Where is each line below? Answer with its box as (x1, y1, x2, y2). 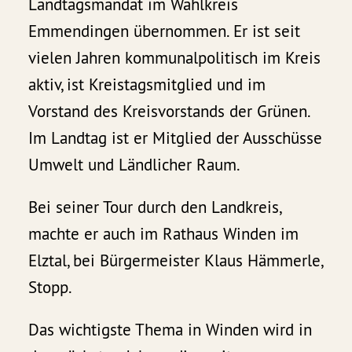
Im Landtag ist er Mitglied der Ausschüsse (28, 127, 323, 149)
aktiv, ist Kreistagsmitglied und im (28, 74, 266, 96)
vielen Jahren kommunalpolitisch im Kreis (28, 47, 321, 69)
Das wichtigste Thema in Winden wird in (28, 319, 313, 341)
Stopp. (28, 277, 73, 299)
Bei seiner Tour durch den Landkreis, (28, 196, 281, 218)
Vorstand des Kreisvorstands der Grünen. (28, 101, 310, 123)
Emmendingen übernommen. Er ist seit (28, 20, 301, 42)
